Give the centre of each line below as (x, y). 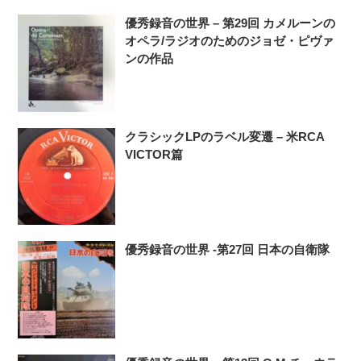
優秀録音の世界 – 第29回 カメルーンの (230, 23)
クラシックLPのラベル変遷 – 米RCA (225, 136)
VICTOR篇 (154, 154)
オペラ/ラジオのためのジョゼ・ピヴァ (230, 40)
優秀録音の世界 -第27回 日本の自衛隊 (228, 250)
